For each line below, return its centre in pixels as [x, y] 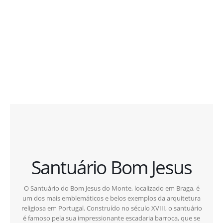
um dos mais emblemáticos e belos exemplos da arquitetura [111, 198]
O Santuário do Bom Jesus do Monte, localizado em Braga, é [111, 188]
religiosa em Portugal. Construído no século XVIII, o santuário [111, 208]
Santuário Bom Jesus [111, 167]
